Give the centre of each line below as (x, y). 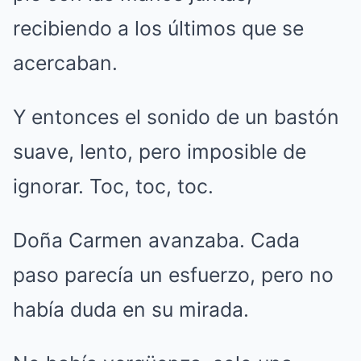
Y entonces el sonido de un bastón (176, 116)
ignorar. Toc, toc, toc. (113, 186)
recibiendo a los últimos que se (158, 28)
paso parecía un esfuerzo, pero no (173, 274)
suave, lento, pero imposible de (160, 151)
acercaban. (65, 62)
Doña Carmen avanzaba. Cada (156, 240)
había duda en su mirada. (131, 309)
